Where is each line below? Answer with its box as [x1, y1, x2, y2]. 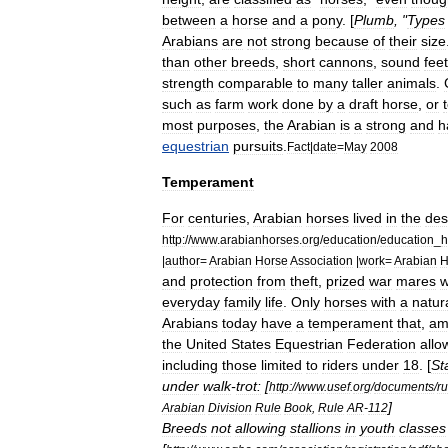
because [315, 32, 369, 49]
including [162, 356, 218, 373]
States [231, 335, 271, 352]
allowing [235, 419, 286, 436]
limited [261, 356, 302, 373]
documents [374, 379, 434, 393]
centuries [188, 209, 246, 226]
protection [190, 272, 253, 289]
